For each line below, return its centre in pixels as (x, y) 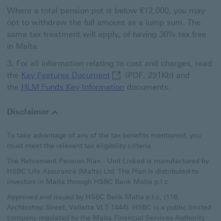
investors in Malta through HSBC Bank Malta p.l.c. (89, 182)
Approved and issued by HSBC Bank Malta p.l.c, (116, (93, 197)
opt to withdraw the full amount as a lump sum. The (104, 23)
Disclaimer (29, 112)
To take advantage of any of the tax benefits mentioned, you (104, 136)
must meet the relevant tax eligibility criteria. (80, 146)
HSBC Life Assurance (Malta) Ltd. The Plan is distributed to (103, 172)
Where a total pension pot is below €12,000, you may (106, 11)
